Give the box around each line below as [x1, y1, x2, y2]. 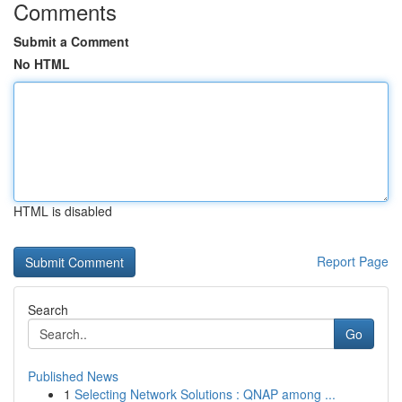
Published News [28, 367, 118, 385]
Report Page [317, 252, 389, 270]
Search [28, 301, 68, 319]
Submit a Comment [13, 32, 129, 50]
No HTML [13, 55, 70, 73]
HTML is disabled [13, 202, 112, 220]
